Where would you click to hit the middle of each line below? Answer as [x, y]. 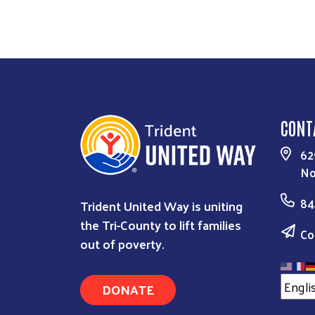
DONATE [128, 290]
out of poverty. [122, 244]
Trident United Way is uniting [161, 206]
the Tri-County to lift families [161, 225]
